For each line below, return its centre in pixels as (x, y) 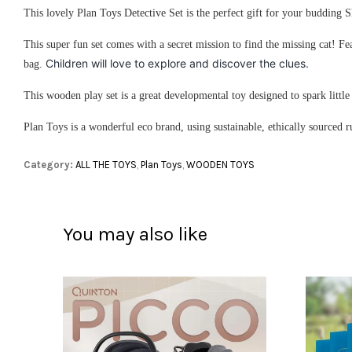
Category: (48, 164)
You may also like (135, 234)
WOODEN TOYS (220, 164)
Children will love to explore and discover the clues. (177, 63)
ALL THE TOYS (106, 164)
